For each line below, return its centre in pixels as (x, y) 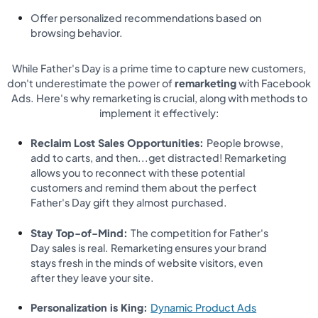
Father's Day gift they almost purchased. (129, 203)
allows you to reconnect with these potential (138, 173)
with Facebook (274, 83)
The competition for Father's (200, 232)
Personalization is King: (91, 308)
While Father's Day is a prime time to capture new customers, (159, 68)
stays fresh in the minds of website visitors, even (147, 262)
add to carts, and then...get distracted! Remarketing (159, 158)
